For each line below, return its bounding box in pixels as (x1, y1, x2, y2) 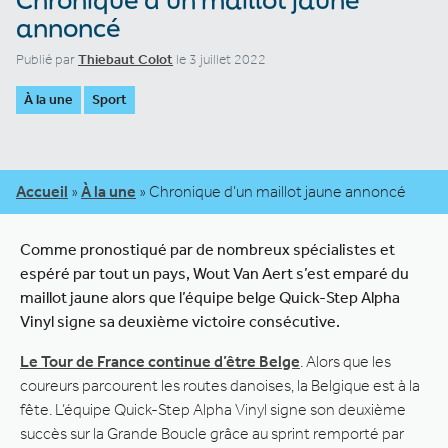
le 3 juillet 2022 (173, 50, 266, 68)
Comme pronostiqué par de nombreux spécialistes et (20, 239, 395, 259)
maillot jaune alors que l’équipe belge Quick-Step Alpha (20, 287, 400, 307)
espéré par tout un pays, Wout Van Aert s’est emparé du (20, 263, 409, 283)
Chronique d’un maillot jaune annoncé (149, 181, 406, 201)
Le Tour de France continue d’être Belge (20, 351, 300, 371)
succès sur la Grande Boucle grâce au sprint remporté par (20, 423, 404, 443)
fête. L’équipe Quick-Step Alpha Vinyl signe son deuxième (20, 399, 406, 419)
